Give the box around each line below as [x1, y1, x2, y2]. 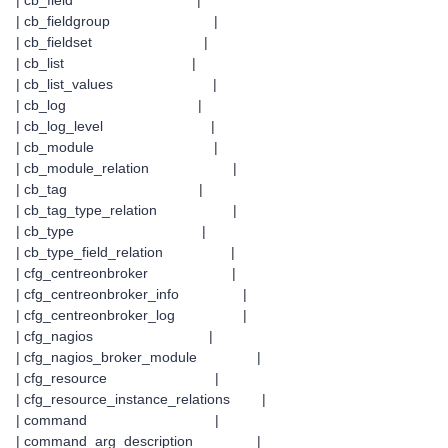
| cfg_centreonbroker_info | [16, 286, 247, 302]
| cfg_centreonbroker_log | [16, 307, 247, 323]
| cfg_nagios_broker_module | [16, 349, 261, 365]
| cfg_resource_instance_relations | [16, 391, 266, 407]
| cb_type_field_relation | [16, 244, 235, 260]
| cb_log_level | [16, 118, 215, 134]
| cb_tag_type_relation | [16, 202, 237, 218]
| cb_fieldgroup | [16, 13, 218, 29]
